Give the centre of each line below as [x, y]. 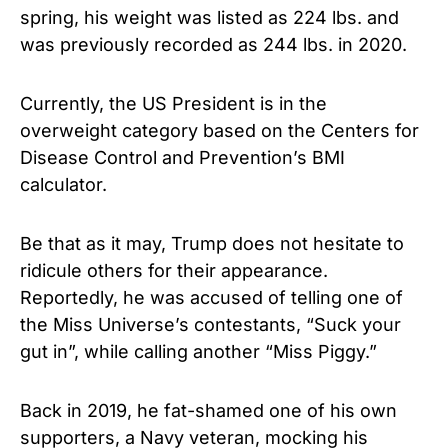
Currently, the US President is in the [173, 103]
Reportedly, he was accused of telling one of [211, 297]
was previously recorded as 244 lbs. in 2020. [213, 44]
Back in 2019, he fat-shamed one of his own [208, 410]
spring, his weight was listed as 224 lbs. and [209, 17]
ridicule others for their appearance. [174, 270]
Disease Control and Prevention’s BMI [182, 157]
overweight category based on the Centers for [219, 130]
